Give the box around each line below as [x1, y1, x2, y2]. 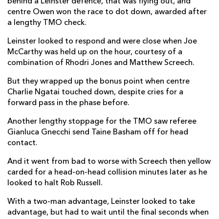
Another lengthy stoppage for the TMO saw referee [7, 117, 197, 126]
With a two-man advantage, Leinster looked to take [7, 197, 195, 206]
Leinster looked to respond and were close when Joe [7, 37, 197, 45]
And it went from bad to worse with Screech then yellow [7, 157, 211, 166]
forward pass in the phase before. [7, 99, 130, 107]
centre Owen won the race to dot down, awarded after [7, 8, 207, 16]
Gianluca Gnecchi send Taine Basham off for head [7, 128, 188, 136]
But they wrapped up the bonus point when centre [7, 77, 190, 86]
